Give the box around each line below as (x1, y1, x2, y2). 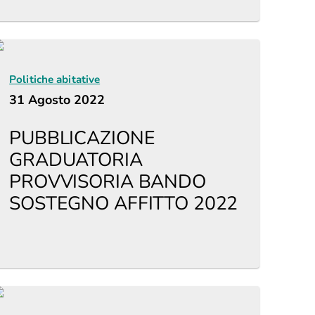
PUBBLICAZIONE (9, 125, 155, 150)
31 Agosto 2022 (9, 91, 105, 108)
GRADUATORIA (9, 147, 143, 172)
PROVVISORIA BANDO (9, 169, 206, 194)
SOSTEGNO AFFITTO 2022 (9, 191, 238, 216)
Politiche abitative (9, 72, 101, 86)
